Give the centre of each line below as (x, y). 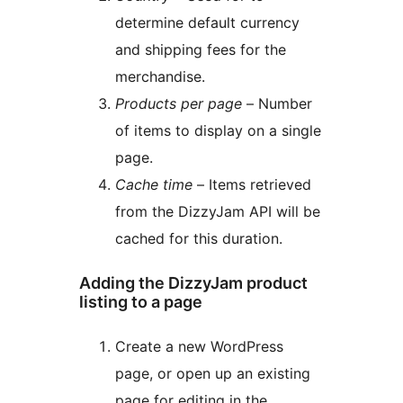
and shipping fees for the (201, 50)
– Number (277, 104)
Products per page (179, 104)
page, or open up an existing (213, 374)
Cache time (154, 185)
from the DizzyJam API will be (218, 212)
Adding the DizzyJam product (193, 283)
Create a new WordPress (199, 347)
